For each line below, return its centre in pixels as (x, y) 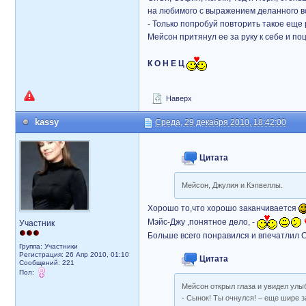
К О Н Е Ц (166, 63)
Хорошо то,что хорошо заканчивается (223, 208)
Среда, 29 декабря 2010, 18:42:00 (221, 122)
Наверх (178, 98)
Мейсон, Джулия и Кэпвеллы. (233, 185)
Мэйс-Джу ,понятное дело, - (202, 222)
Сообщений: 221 (47, 263)
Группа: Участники (48, 246)
